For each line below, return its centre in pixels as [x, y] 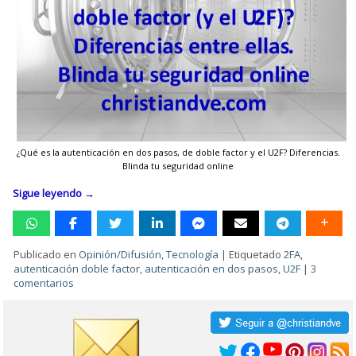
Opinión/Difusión [120, 254]
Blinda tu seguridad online [178, 165]
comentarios [44, 282]
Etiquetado [255, 254]
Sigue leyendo [49, 193]
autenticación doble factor [77, 268]
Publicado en [45, 254]
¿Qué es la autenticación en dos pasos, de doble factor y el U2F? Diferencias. [178, 152]
